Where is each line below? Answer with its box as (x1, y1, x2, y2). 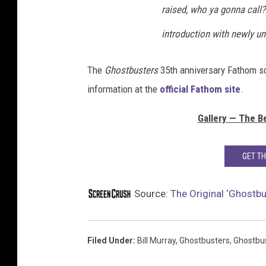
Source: (132, 188, 170, 200)
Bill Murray (137, 236, 176, 246)
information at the (87, 83, 160, 96)
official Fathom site (160, 83, 240, 96)
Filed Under (87, 236, 133, 246)
